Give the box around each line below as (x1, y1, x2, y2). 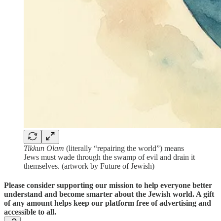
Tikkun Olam (24, 144, 64, 152)
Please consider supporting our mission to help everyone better (4, 181, 212, 189)
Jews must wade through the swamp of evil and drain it (24, 152, 195, 161)
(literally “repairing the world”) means (64, 144, 184, 152)
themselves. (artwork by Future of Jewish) (24, 161, 154, 170)
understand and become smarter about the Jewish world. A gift (4, 189, 214, 198)
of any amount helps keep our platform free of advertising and (4, 198, 211, 207)
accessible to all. (4, 207, 56, 216)
